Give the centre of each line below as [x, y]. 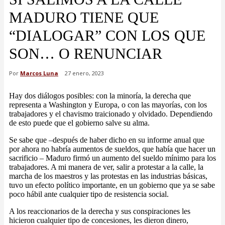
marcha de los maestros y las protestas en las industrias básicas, [108, 176]
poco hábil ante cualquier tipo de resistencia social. [89, 194]
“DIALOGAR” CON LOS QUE [107, 35]
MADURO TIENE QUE [84, 17]
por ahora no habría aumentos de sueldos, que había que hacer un [112, 149]
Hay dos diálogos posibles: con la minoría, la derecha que [100, 96]
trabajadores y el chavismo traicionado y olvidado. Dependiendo [111, 114]
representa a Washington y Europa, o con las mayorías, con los [108, 105]
